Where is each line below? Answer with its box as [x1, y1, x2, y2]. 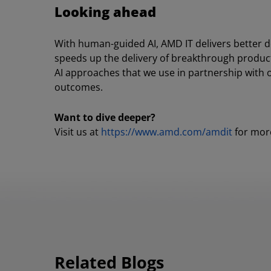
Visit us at [54, 125, 101, 139]
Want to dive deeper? [54, 111, 155, 125]
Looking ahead [54, 3, 156, 21]
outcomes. [54, 80, 103, 94]
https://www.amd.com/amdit [101, 125, 232, 139]
